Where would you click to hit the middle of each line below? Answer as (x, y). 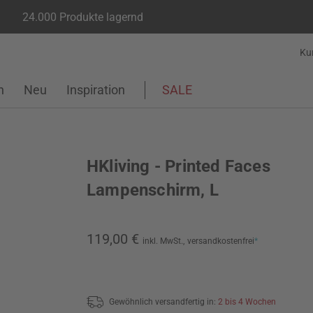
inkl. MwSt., (163, 241)
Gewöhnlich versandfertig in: (163, 301)
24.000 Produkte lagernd (83, 17)
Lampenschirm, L (153, 190)
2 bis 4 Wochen (247, 301)
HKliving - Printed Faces (179, 166)
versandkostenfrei (221, 241)
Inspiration (96, 90)
